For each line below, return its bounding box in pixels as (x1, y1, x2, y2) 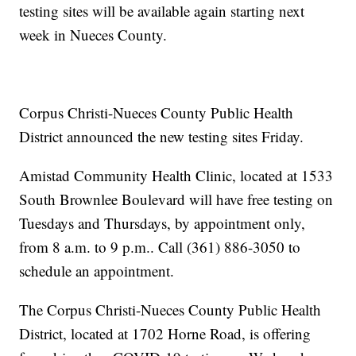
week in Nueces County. (19, 25, 168, 45)
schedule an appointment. (19, 261, 175, 281)
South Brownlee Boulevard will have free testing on (19, 189, 334, 210)
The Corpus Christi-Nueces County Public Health (19, 300, 322, 320)
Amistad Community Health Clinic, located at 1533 (19, 165, 334, 186)
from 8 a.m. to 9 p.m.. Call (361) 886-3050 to (19, 237, 301, 257)
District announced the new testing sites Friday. (19, 126, 304, 147)
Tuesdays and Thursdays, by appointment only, (19, 213, 306, 234)
